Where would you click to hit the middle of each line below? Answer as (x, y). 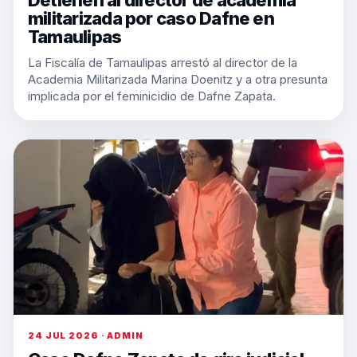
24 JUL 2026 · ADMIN (86, 335)
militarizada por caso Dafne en (151, 18)
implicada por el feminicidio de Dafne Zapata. (152, 96)
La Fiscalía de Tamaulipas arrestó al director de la (163, 63)
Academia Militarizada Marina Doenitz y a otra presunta (178, 79)
